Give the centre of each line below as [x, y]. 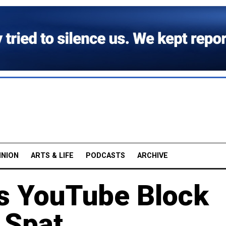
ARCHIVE [153, 155]
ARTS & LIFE [52, 155]
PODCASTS [105, 155]
